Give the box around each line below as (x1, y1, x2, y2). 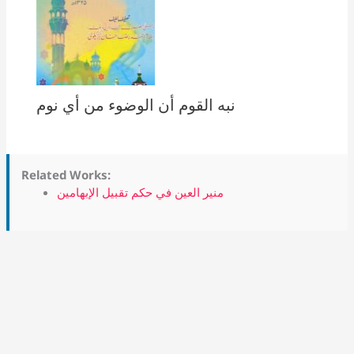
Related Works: (21, 167, 111, 183)
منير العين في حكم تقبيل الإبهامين (57, 184, 224, 201)
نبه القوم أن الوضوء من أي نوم (36, 93, 235, 115)
